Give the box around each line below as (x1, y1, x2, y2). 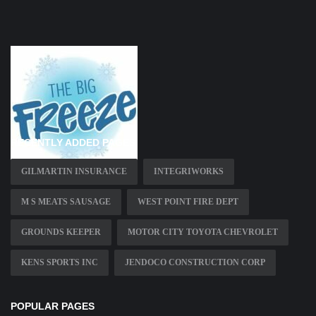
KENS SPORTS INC (21, 257, 98, 267)
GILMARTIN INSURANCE (21, 166, 127, 176)
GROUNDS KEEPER (21, 226, 101, 237)
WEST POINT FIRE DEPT (138, 196, 238, 207)
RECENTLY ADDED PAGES (11, 136, 135, 148)
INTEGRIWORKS (154, 166, 224, 176)
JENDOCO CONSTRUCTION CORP (125, 257, 265, 267)
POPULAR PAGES (11, 300, 95, 312)
